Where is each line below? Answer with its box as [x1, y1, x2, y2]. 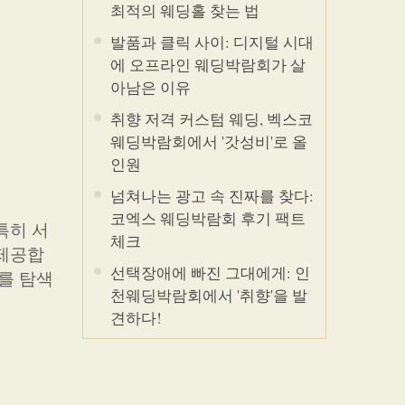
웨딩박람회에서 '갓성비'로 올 [110, 131, 307, 152]
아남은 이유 [110, 77, 191, 98]
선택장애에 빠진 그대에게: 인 [110, 262, 310, 283]
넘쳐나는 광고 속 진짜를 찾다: [110, 185, 314, 206]
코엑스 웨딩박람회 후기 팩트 [110, 208, 306, 229]
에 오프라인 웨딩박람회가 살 [110, 54, 306, 75]
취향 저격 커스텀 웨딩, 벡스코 [110, 108, 313, 129]
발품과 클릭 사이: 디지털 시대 [110, 32, 314, 52]
